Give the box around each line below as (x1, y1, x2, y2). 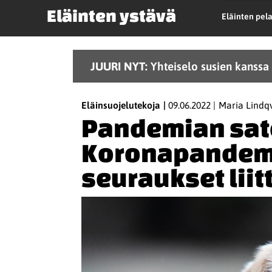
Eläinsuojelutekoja (87, 100, 161, 111)
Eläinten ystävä (46, 6, 176, 25)
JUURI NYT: (90, 59, 151, 73)
